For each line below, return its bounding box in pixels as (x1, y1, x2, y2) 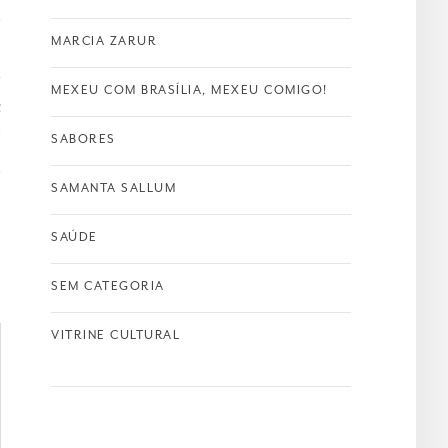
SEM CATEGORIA (51, 278, 165, 293)
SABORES (51, 131, 116, 146)
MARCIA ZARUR (51, 33, 157, 48)
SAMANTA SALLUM (51, 180, 176, 195)
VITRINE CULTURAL (51, 327, 180, 342)
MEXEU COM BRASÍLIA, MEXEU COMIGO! (51, 82, 328, 97)
